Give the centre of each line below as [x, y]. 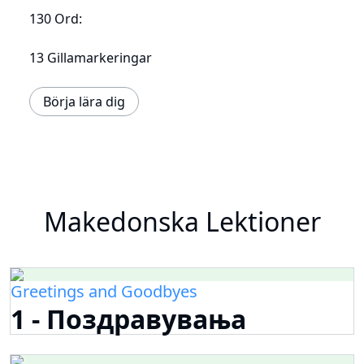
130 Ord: [56, 18]
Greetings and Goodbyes [104, 291]
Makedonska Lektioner [182, 221]
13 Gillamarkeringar [91, 57]
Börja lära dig [84, 101]
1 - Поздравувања [128, 318]
